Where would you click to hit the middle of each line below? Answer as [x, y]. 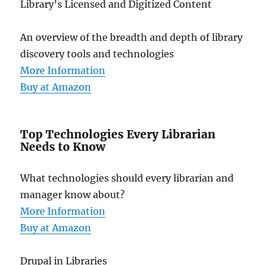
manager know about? [73, 195]
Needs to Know [63, 147]
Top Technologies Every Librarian [118, 135]
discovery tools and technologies [97, 54]
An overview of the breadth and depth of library [132, 38]
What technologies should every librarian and [127, 178]
